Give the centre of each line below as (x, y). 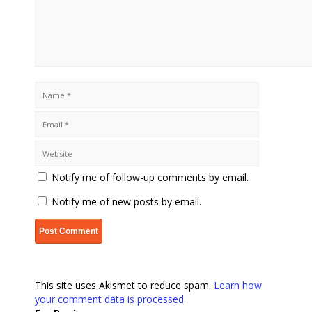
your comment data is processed (109, 299)
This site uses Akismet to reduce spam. (124, 286)
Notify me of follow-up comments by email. (150, 178)
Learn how (238, 286)
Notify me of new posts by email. (126, 202)
